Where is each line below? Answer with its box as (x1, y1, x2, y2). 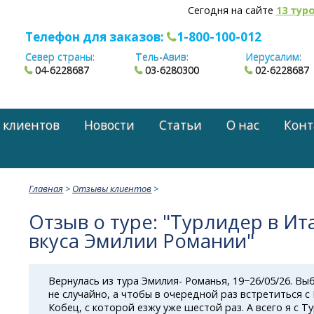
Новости (84, 116, 135, 133)
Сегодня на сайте (187, 4, 276, 17)
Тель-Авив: (135, 50, 189, 64)
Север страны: (25, 50, 95, 64)
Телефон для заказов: (25, 29, 167, 45)
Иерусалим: (245, 50, 302, 64)
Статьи (159, 116, 202, 133)
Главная (29, 182, 64, 195)
